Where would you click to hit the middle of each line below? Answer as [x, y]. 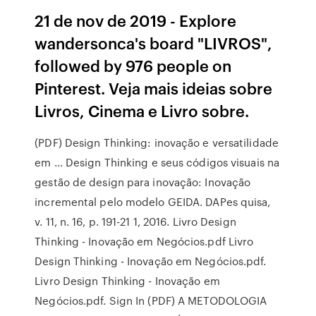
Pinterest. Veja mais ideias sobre [154, 88]
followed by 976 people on [133, 65]
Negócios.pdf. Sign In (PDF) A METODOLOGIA [151, 300]
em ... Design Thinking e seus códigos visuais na [157, 162]
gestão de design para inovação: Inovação [143, 182]
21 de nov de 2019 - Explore [136, 20]
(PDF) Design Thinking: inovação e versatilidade [157, 142]
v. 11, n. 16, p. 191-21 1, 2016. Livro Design [135, 221]
